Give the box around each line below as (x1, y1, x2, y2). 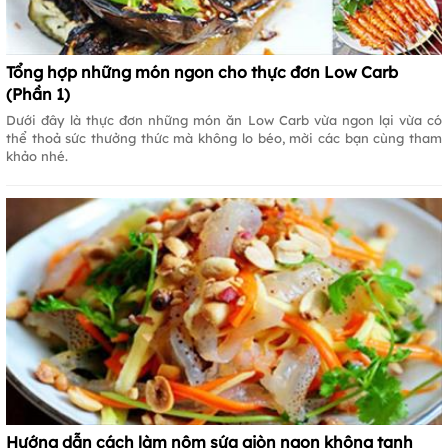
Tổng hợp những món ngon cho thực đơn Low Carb (6, 61, 398, 82)
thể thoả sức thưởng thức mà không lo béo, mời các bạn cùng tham (6, 129, 442, 146)
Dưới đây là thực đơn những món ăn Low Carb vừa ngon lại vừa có (6, 111, 442, 128)
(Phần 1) (6, 83, 70, 104)
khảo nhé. (6, 147, 68, 164)
